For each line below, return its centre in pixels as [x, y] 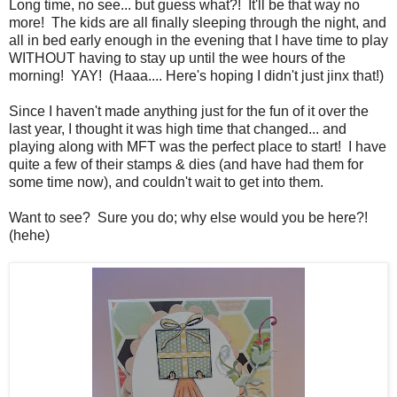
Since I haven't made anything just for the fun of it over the [189, 111]
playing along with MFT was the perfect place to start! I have [198, 146]
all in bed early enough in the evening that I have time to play [198, 40]
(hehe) [29, 235]
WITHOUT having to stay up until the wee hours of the [177, 58]
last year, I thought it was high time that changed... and [178, 128]
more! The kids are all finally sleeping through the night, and [198, 22]
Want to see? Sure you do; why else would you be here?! [188, 217]
